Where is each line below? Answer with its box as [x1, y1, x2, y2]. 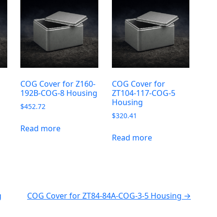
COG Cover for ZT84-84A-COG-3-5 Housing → [27, 190, 191, 201]
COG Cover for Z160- [20, 78, 96, 89]
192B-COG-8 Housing [20, 87, 98, 98]
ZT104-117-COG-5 [111, 87, 175, 98]
